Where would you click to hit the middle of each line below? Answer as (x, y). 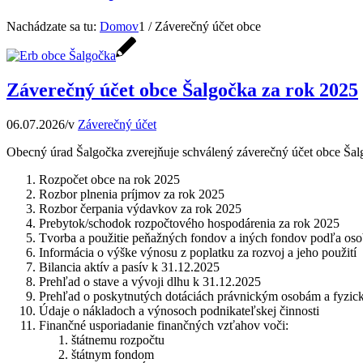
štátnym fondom (113, 354)
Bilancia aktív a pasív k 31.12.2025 (129, 267)
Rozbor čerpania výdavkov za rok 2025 (140, 208)
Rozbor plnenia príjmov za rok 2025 (132, 194)
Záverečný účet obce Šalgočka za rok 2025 (182, 90)
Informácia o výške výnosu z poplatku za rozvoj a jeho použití (198, 252)
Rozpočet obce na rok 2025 (109, 179)
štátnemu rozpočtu (118, 340)
